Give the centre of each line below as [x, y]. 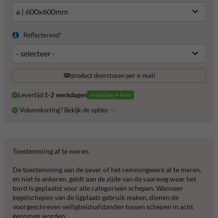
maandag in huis [110, 95]
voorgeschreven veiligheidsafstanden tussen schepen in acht [103, 206]
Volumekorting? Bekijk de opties [64, 110]
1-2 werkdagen [65, 95]
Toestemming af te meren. [51, 151]
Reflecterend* [42, 35]
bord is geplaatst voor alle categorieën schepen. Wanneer [98, 188]
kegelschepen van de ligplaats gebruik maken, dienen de [96, 197]
